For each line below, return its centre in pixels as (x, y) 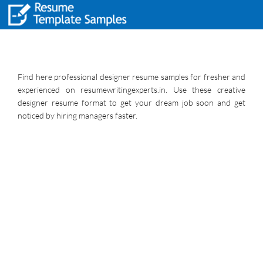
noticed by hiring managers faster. (77, 115)
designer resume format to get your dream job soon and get (131, 102)
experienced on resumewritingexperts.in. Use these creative (131, 90)
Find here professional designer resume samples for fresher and (131, 77)
